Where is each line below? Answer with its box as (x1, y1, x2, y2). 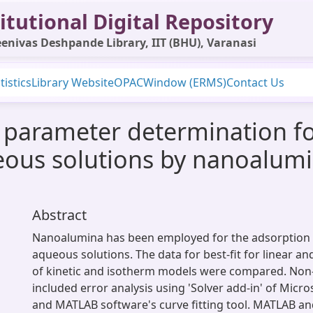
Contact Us (226, 75, 284, 90)
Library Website (31, 75, 114, 90)
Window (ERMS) (143, 75, 226, 90)
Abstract (32, 205, 87, 224)
